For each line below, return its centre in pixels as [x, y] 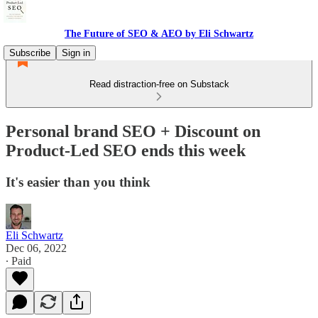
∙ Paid [18, 261]
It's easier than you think [78, 182]
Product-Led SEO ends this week [126, 150]
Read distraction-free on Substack [159, 84]
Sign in [76, 53]
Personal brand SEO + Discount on [133, 131]
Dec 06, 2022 [36, 248]
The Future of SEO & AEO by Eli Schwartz [159, 34]
